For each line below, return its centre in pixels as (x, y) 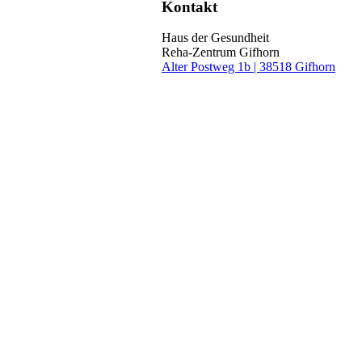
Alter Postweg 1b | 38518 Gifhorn (248, 67)
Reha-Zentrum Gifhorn (221, 53)
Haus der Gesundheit (215, 38)
